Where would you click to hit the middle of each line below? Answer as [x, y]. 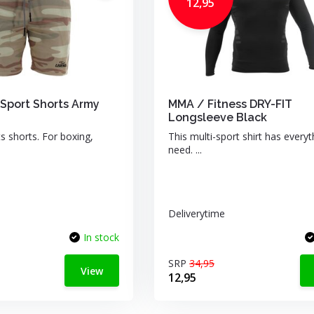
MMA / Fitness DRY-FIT [230, 104]
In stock [101, 237]
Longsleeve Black [217, 117]
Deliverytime [196, 213]
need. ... [185, 150]
